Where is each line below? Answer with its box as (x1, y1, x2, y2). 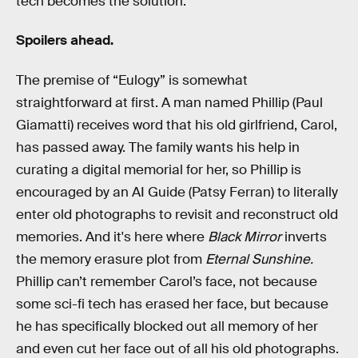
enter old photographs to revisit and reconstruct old (16, 205, 338, 223)
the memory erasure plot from (16, 250, 205, 268)
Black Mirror (208, 228, 281, 245)
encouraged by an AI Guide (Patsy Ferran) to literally (16, 183, 338, 201)
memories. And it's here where (16, 228, 208, 245)
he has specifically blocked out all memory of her (16, 317, 318, 335)
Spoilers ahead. (16, 32, 113, 50)
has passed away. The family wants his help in (16, 138, 300, 156)
